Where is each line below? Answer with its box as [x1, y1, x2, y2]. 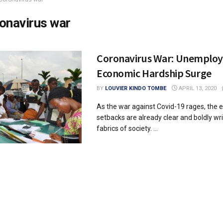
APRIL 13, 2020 [177, 85, 217, 92]
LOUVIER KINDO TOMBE [105, 85, 166, 92]
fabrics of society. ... [97, 124, 158, 132]
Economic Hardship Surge [97, 66, 212, 80]
